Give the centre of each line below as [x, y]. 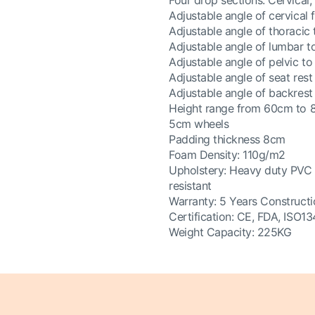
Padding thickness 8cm [227, 139]
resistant [190, 186]
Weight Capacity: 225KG [230, 232]
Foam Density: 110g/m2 [227, 155]
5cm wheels [199, 124]
